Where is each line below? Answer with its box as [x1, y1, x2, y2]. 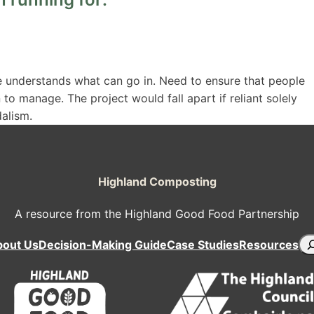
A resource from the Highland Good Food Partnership [15, 207, 299, 221]
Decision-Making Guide [39, 237, 167, 252]
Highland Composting [97, 175, 217, 189]
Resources [239, 237, 299, 252]
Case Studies [167, 237, 239, 252]
